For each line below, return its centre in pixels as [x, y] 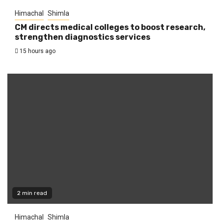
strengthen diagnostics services [82, 37]
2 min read [32, 193]
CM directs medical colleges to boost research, [110, 27]
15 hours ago [37, 51]
